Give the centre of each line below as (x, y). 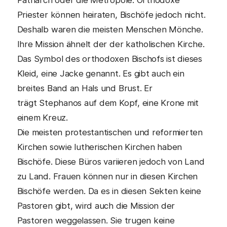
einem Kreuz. (42, 118)
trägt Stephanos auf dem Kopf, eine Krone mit (108, 103)
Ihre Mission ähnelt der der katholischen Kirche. (111, 44)
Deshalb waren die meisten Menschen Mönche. (110, 29)
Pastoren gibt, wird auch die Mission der (96, 206)
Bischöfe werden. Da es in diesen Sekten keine (109, 191)
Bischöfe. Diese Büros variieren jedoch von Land (111, 162)
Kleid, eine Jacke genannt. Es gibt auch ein (101, 73)
